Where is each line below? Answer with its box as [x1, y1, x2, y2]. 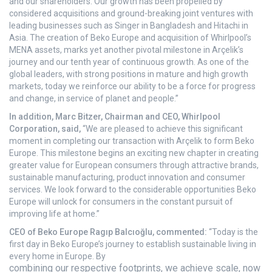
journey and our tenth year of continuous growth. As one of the [9, 57, 249, 67]
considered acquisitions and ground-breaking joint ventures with [9, 8, 253, 18]
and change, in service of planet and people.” [9, 93, 178, 103]
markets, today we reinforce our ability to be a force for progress [9, 81, 256, 91]
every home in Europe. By [9, 251, 106, 261]
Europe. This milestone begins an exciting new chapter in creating [9, 148, 259, 158]
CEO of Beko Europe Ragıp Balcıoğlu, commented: [9, 227, 207, 237]
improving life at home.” [9, 209, 100, 219]
